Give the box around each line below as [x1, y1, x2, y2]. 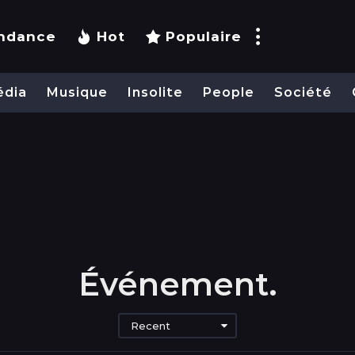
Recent [131, 319, 170, 332]
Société [274, 85, 332, 101]
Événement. [78, 264, 277, 303]
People [203, 85, 254, 101]
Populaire [166, 29, 242, 45]
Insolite [128, 85, 183, 101]
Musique [47, 85, 108, 101]
